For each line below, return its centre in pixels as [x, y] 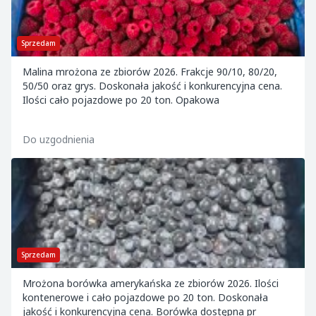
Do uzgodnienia [59, 139]
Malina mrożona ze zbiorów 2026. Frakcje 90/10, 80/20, [150, 72]
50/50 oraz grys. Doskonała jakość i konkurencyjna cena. [152, 86]
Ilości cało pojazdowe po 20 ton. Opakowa [121, 100]
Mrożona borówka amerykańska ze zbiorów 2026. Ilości [151, 283]
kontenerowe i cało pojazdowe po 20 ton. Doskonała [145, 297]
